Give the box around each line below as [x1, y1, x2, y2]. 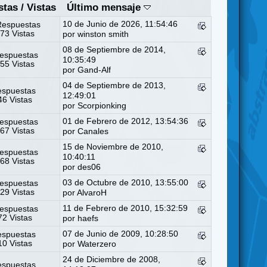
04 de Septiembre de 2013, [63, 80, 166, 90]
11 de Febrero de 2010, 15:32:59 [63, 203, 188, 213]
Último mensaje [66, 1, 144, 13]
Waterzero [77, 239, 117, 249]
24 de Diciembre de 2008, [63, 254, 161, 264]
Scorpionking [77, 101, 127, 110]
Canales [77, 126, 109, 136]
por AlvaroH [63, 188, 107, 197]
